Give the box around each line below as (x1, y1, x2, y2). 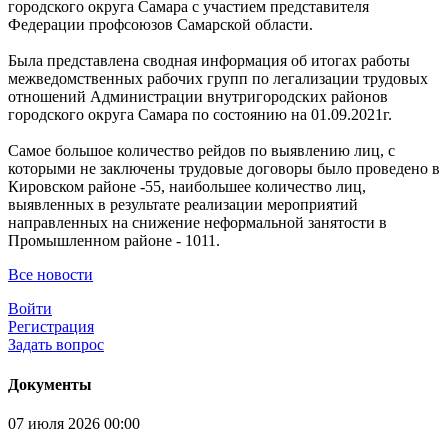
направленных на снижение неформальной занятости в (8, 214, 387, 232)
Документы (8, 375, 92, 393)
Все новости (8, 266, 93, 284)
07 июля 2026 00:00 (8, 414, 140, 432)
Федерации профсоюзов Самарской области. (8, 16, 313, 34)
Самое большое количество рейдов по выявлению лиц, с (8, 142, 395, 160)
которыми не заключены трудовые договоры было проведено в (8, 160, 440, 178)
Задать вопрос (8, 336, 104, 354)
